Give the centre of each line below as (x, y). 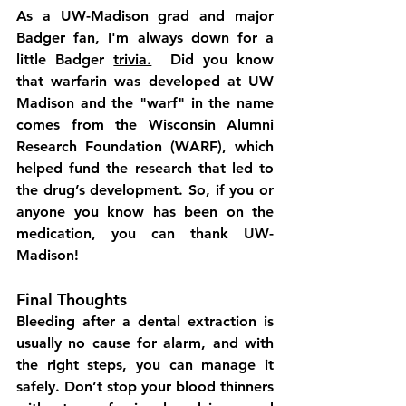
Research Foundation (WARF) (119, 146)
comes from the (82, 125)
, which (248, 146)
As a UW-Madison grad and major (145, 16)
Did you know (213, 59)
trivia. (133, 59)
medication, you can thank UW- (145, 233)
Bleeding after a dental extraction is (145, 321)
